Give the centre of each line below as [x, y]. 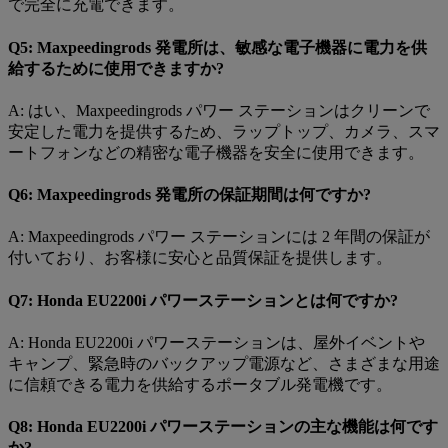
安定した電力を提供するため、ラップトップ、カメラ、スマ [224, 131]
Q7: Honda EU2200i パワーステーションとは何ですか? [203, 300]
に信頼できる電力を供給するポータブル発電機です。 [200, 384]
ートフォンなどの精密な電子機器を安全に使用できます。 [216, 152]
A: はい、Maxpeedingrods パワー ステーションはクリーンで [219, 110]
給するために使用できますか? [116, 68]
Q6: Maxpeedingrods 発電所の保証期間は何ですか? [189, 195]
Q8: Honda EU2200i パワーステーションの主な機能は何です [223, 427]
